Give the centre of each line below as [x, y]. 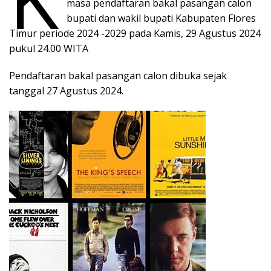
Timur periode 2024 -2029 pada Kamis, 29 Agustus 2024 [135, 34]
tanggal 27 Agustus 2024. [66, 91]
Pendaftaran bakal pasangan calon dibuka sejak [118, 76]
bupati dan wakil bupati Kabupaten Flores [162, 18]
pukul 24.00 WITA [50, 49]
